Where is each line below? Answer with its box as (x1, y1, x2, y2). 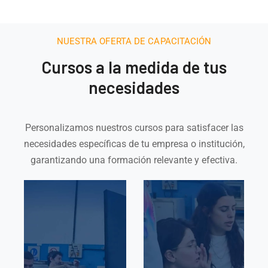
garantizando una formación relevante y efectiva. (31, 154, 237, 166)
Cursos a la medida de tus (41, 57, 227, 78)
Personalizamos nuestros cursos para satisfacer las (25, 122, 243, 134)
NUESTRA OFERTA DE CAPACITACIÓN (56, 36, 212, 47)
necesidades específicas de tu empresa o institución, (23, 138, 245, 150)
